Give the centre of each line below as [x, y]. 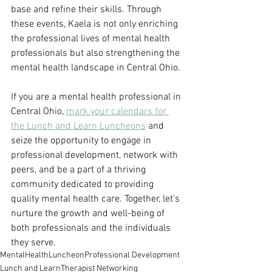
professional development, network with [96, 156]
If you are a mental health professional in [97, 97]
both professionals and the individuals [92, 229]
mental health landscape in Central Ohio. [96, 68]
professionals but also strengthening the [97, 54]
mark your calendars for [117, 112]
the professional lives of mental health [92, 39]
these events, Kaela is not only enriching [96, 25]
